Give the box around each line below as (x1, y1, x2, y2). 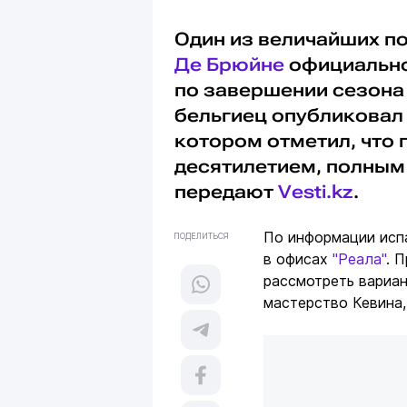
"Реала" (333, 250, 386, 269)
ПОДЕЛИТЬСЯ (173, 231, 229, 242)
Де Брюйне (174, 54, 284, 76)
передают (174, 181, 278, 203)
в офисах (263, 250, 333, 269)
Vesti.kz (278, 181, 353, 203)
